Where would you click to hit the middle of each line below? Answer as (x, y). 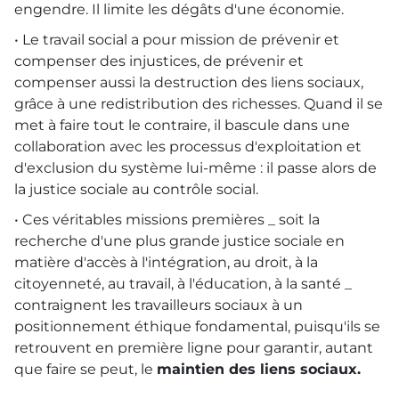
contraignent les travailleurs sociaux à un (159, 305)
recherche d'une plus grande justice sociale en (179, 240)
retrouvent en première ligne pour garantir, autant (194, 347)
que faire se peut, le (85, 369)
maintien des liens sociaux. (259, 369)
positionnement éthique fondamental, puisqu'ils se (197, 326)
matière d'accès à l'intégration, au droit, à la (166, 262)
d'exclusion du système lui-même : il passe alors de (195, 167)
